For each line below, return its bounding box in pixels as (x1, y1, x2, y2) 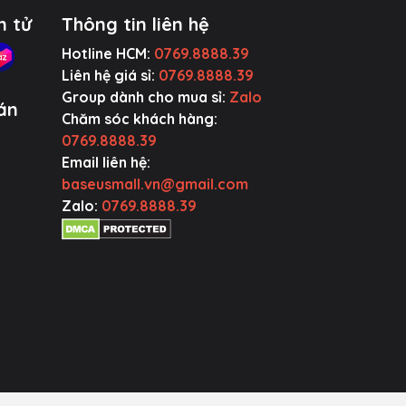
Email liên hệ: (61, 153, 150, 171)
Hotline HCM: (61, 44, 154, 63)
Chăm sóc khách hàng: (61, 110, 217, 128)
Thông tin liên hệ (61, 13, 209, 35)
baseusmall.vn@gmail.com (61, 175, 248, 193)
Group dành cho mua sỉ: (61, 88, 229, 106)
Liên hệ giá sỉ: (61, 66, 159, 84)
